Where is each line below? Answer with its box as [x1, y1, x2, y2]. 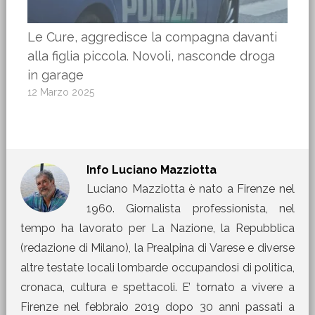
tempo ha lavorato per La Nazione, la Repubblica [20, 221, 295, 236]
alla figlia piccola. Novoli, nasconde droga [27, 49, 275, 64]
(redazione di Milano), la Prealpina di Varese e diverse [20, 241, 295, 255]
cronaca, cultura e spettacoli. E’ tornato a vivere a [20, 281, 295, 295]
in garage [27, 67, 84, 83]
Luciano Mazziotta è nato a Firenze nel [86, 182, 295, 196]
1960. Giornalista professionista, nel [86, 202, 295, 216]
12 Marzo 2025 [27, 86, 94, 98]
